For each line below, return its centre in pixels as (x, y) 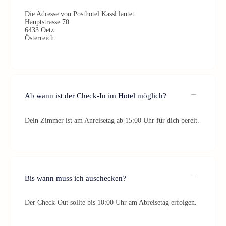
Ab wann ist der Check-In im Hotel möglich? (96, 96)
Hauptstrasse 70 (47, 22)
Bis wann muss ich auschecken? (75, 178)
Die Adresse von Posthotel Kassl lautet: (80, 14)
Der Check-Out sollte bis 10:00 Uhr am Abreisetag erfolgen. (111, 203)
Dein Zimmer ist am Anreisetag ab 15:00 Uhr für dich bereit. (112, 120)
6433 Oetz (39, 30)
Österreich (39, 38)
